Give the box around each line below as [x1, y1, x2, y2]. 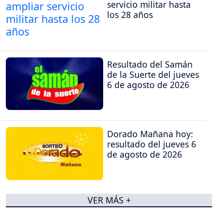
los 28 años [107, 9, 153, 21]
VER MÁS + [87, 194, 131, 206]
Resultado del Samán [107, 58, 193, 70]
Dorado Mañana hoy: [107, 128, 193, 140]
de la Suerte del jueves [107, 68, 199, 80]
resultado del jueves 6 [107, 138, 196, 150]
